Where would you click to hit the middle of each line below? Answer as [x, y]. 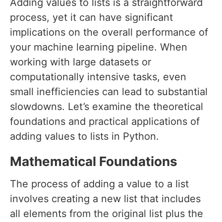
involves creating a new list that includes [105, 199]
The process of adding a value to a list [99, 184]
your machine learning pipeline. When [99, 47]
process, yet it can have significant [91, 18]
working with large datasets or [81, 62]
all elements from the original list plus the [107, 214]
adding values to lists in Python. [84, 137]
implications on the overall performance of [109, 32]
